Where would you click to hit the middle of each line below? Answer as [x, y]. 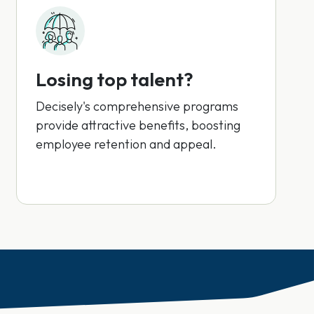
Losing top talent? [114, 79]
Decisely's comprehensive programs [137, 106]
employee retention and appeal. [126, 144]
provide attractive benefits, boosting [138, 125]
